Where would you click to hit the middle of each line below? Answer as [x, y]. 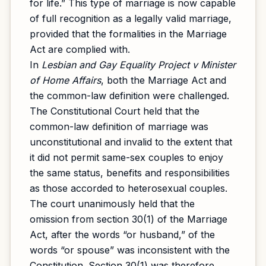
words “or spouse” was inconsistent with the [130, 250]
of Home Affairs [65, 80]
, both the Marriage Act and [164, 80]
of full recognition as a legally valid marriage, [131, 18]
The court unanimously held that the [112, 204]
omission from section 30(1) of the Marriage [129, 219]
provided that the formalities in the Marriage [128, 34]
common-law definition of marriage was [119, 126]
